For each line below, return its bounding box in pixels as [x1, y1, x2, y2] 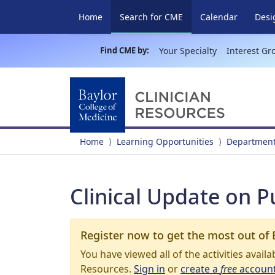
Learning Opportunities [117, 136, 214, 147]
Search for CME [120, 11, 183, 23]
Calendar [200, 11, 238, 23]
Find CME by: [99, 45, 149, 56]
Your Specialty [158, 45, 217, 56]
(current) [182, 10, 218, 22]
